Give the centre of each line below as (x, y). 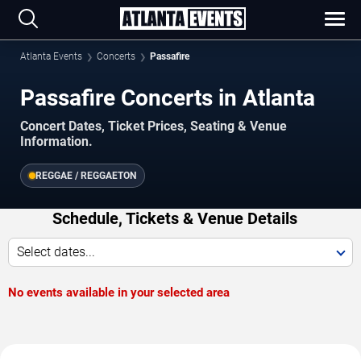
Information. (56, 141)
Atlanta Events (51, 56)
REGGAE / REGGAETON (86, 175)
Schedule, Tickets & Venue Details (174, 218)
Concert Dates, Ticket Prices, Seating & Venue (154, 126)
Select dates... (56, 251)
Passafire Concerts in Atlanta (168, 98)
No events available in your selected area (119, 292)
